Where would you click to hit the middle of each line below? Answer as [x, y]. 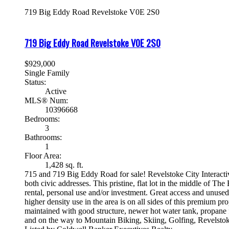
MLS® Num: [46, 100]
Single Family [47, 73]
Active [56, 91]
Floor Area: [43, 155]
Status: [35, 82]
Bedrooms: [42, 119]
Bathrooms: [43, 137]
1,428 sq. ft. [64, 165]
